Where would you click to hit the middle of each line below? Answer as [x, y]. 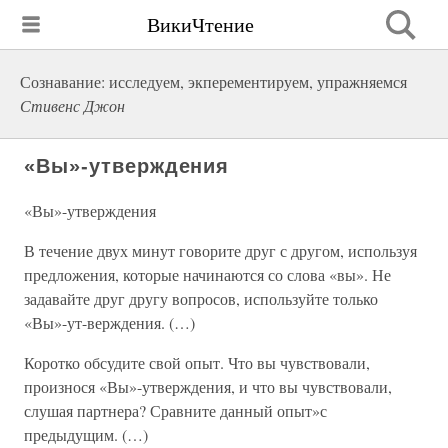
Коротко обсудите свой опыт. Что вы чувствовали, [197, 362]
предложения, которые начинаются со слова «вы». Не [207, 274]
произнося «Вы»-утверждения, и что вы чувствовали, [208, 386]
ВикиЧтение [200, 24]
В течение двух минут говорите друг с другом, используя [220, 250]
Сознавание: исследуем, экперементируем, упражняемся [213, 81]
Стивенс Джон [72, 105]
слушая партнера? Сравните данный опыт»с [175, 410]
